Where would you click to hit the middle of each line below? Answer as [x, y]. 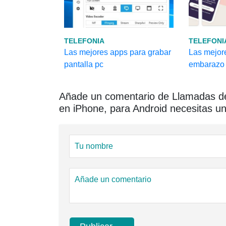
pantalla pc [84, 64]
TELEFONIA [84, 41]
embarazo [206, 64]
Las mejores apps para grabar [118, 52]
